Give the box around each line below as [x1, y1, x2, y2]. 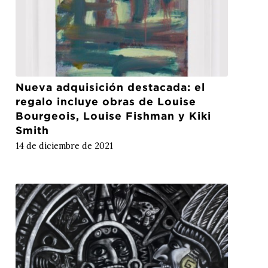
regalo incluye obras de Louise [16, 95, 197, 107]
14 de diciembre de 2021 [16, 140, 114, 151]
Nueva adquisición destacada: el [16, 81, 206, 93]
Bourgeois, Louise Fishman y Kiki [16, 109, 212, 121]
